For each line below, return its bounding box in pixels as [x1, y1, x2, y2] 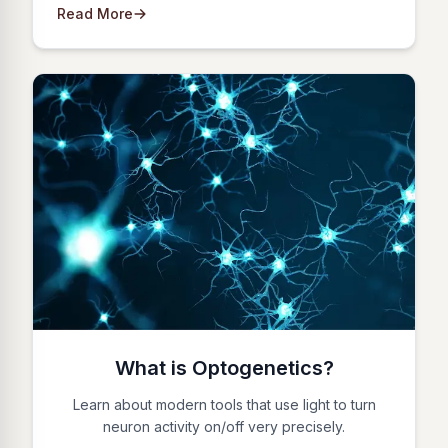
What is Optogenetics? [114, 355, 334, 380]
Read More [57, 4, 133, 22]
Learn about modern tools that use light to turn [72, 395, 376, 413]
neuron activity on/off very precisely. [103, 417, 345, 435]
